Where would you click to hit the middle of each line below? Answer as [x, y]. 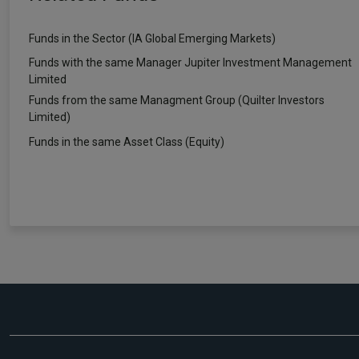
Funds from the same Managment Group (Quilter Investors [177, 100]
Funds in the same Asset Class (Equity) [127, 141]
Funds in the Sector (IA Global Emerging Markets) [152, 38]
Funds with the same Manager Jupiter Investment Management [190, 63]
